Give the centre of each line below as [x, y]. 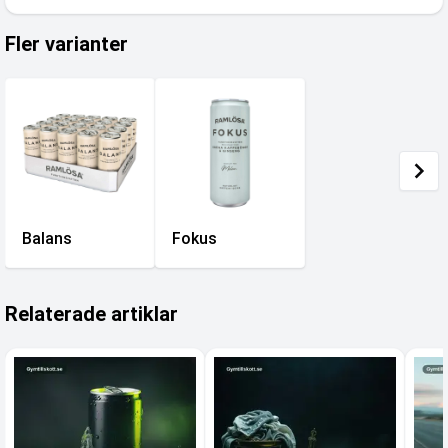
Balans [47, 238]
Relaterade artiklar [91, 314]
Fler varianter [66, 44]
